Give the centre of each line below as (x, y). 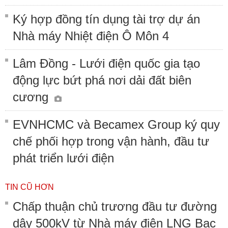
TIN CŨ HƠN (30, 187)
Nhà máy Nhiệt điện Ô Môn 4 (91, 36)
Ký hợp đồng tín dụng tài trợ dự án (106, 19)
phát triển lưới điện (63, 158)
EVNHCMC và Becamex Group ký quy (116, 124)
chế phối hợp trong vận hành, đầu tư (111, 141)
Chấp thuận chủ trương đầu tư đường (115, 206)
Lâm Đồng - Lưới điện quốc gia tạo (106, 63)
